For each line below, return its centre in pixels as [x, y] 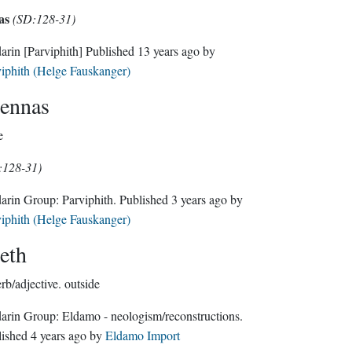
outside [82, 283]
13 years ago [168, 51]
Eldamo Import [142, 335]
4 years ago [58, 335]
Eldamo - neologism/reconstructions [150, 315]
